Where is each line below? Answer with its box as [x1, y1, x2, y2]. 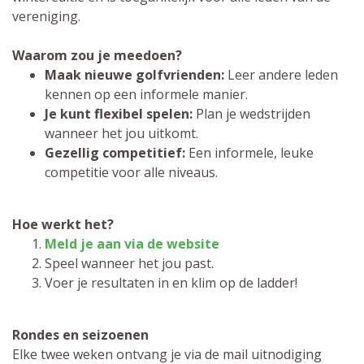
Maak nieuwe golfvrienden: [45, 66, 227, 84]
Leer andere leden [227, 66, 338, 84]
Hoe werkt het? [12, 215, 114, 233]
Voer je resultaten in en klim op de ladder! [45, 274, 297, 292]
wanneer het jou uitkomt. [45, 124, 198, 142]
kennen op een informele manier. [45, 85, 248, 103]
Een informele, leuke [188, 144, 314, 162]
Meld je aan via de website [45, 235, 219, 253]
